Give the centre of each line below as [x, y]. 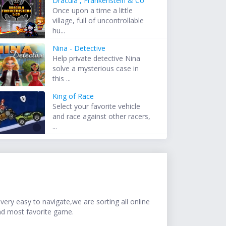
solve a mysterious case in [96, 69]
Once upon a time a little [93, 11]
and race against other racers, [102, 117]
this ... [62, 79]
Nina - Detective [79, 48]
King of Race [73, 96]
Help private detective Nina [97, 59]
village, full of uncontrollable [98, 21]
